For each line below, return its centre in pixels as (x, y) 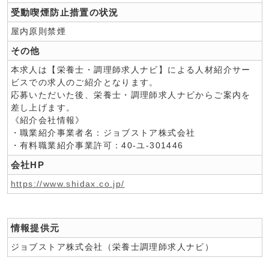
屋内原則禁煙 (38, 31)
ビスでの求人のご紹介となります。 (84, 82)
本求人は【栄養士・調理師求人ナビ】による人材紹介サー (131, 70)
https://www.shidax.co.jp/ (68, 184)
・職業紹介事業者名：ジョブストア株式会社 (103, 133)
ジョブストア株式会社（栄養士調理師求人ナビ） (112, 247)
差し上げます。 (43, 107)
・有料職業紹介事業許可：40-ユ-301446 (97, 145)
